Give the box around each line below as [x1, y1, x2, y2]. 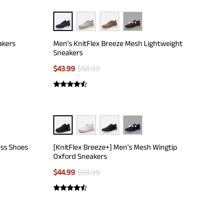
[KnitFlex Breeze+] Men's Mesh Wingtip [53, 143, 177, 151]
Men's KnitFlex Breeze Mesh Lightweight [53, 39, 183, 47]
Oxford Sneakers [53, 152, 107, 160]
